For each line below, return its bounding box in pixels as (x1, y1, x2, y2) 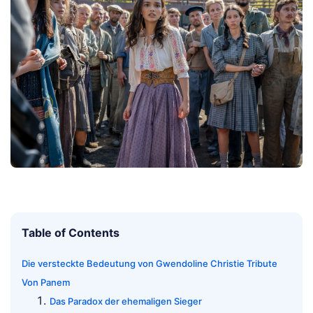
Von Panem (22, 277, 70, 289)
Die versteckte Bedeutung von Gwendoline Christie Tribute (22, 258, 277, 270)
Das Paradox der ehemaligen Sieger (50, 296, 202, 307)
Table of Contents (22, 226, 119, 240)
